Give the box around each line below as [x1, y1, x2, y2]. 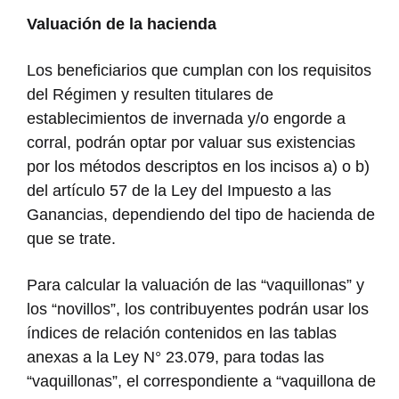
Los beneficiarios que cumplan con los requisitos [27, 61, 371, 79]
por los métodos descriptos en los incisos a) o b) [27, 157, 370, 175]
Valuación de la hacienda [27, 14, 216, 33]
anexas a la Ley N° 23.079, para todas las [27, 347, 324, 366]
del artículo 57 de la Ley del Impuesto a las [27, 181, 331, 199]
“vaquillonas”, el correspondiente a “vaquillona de [27, 371, 376, 390]
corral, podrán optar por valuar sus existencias [27, 133, 355, 151]
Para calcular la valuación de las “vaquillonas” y [27, 275, 364, 294]
